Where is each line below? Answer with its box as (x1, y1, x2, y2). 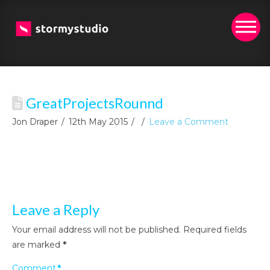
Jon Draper (12, 116, 58, 127)
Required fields (183, 224, 246, 236)
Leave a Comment (148, 116, 228, 127)
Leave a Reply (12, 201, 99, 219)
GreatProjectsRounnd (23, 95, 163, 111)
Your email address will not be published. (12, 224, 181, 236)
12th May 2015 (68, 116, 128, 127)
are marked (12, 239, 63, 251)
